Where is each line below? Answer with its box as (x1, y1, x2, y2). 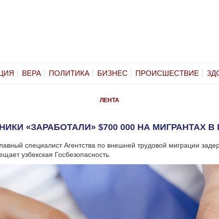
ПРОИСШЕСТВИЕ (135, 68, 199, 77)
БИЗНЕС (97, 68, 128, 77)
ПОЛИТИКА (49, 68, 89, 77)
